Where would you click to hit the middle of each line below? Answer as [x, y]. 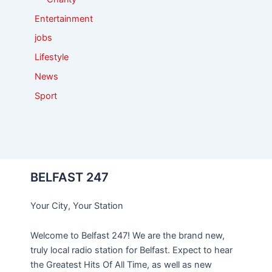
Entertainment [63, 19]
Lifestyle [51, 57]
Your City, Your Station [77, 206]
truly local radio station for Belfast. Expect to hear [131, 250]
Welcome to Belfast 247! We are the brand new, [127, 236]
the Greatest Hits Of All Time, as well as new [121, 265]
